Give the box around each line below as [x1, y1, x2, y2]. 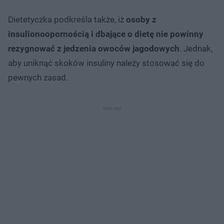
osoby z [126, 14, 156, 24]
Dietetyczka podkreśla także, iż [8, 14, 126, 24]
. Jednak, [179, 43, 212, 53]
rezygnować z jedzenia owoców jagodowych [8, 43, 179, 53]
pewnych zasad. [8, 72, 68, 82]
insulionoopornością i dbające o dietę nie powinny [8, 28, 203, 39]
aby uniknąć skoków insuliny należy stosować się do [8, 57, 204, 68]
